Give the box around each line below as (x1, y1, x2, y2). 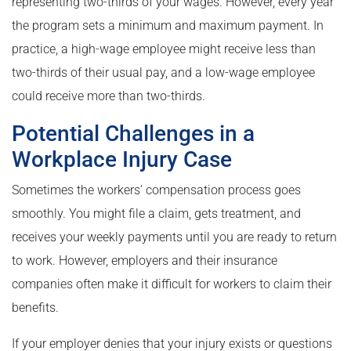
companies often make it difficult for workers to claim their (12, 276, 331, 291)
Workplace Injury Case (12, 146, 232, 172)
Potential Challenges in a (12, 120, 255, 147)
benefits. (12, 299, 59, 315)
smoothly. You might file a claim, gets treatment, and (12, 205, 301, 221)
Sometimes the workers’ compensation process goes (12, 182, 301, 197)
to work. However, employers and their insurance (12, 252, 277, 268)
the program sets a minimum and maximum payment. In (12, 17, 324, 33)
